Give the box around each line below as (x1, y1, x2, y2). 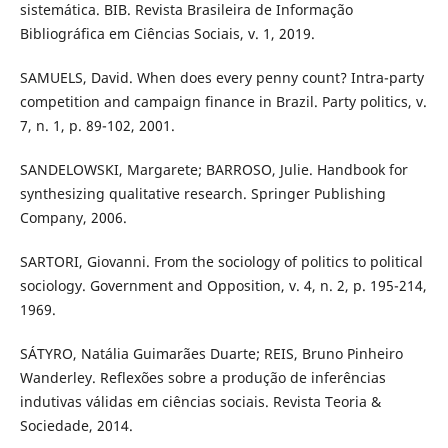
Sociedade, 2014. (19, 415, 133, 435)
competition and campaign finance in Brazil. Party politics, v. (19, 91, 427, 111)
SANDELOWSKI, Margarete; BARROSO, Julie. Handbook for (19, 159, 408, 179)
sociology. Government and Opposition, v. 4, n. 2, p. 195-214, (19, 275, 427, 295)
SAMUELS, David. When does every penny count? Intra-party (19, 67, 424, 87)
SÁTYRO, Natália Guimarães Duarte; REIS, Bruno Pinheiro (19, 343, 403, 363)
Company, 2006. (19, 207, 127, 227)
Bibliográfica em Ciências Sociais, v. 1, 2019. (19, 23, 315, 43)
